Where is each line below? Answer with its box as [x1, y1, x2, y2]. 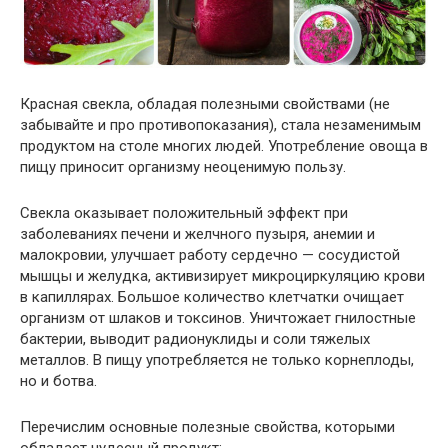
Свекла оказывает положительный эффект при [20, 203, 348, 222]
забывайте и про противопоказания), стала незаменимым [20, 115, 421, 134]
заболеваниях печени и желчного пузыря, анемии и [20, 224, 375, 243]
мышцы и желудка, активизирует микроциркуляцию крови [20, 266, 425, 285]
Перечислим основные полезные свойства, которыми [20, 417, 395, 436]
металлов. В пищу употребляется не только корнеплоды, [20, 350, 414, 369]
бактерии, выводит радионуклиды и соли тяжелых [20, 329, 370, 348]
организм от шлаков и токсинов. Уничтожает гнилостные [20, 308, 416, 327]
